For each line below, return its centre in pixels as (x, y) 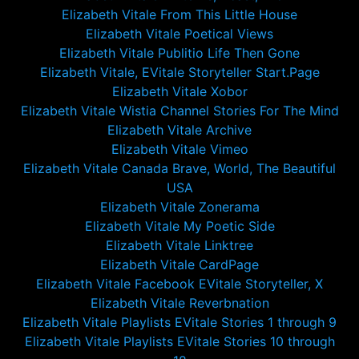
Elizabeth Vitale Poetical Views (179, 34)
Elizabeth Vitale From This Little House (179, 14)
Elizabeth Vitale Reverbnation (179, 303)
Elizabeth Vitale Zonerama (179, 207)
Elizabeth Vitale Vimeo (179, 149)
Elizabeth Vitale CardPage (179, 264)
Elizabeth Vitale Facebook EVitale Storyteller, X (179, 284)
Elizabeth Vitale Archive (179, 130)
